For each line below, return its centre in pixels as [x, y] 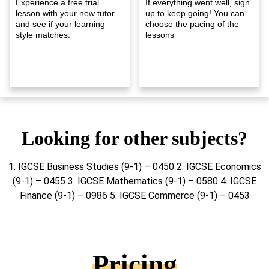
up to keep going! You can [195, 13]
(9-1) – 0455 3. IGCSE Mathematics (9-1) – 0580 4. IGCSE [134, 181]
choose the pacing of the [192, 24]
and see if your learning [60, 24]
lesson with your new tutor [65, 13]
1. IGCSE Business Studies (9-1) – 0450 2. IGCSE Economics [134, 166]
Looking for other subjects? [134, 138]
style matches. [43, 35]
